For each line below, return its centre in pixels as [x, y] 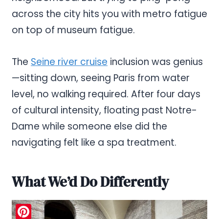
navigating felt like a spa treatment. [94, 142]
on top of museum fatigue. [73, 30]
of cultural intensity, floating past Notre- [104, 110]
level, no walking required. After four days [106, 94]
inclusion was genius [155, 62]
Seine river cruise [69, 62]
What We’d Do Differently [90, 182]
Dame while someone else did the [89, 126]
